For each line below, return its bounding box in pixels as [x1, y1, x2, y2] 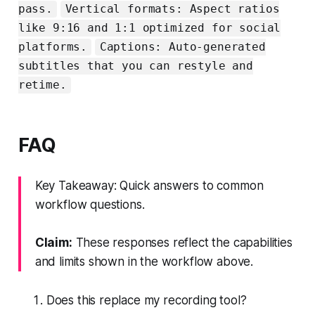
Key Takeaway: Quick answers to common [34, 178, 264, 193]
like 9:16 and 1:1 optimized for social [18, 21, 281, 35]
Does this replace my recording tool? [46, 292, 247, 307]
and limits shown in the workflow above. [34, 254, 254, 269]
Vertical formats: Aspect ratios [65, 2, 280, 16]
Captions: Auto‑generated [99, 40, 266, 54]
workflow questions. [34, 197, 145, 212]
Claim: [34, 235, 72, 250]
